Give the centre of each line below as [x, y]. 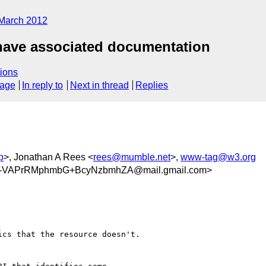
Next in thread [99, 85]
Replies [152, 85]
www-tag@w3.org [218, 157]
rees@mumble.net [132, 157]
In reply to [43, 85]
